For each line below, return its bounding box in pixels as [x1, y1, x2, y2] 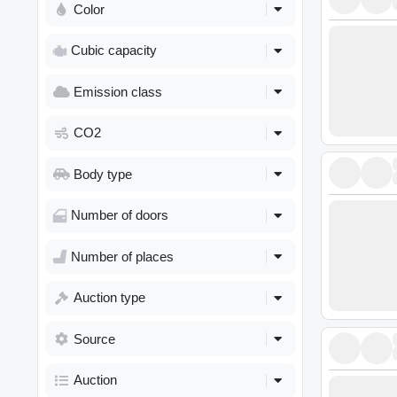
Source [73, 331, 115, 346]
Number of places [70, 248, 174, 264]
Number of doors [70, 207, 168, 223]
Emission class [73, 83, 162, 99]
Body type [73, 166, 132, 182]
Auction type [73, 290, 145, 306]
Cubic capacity [70, 43, 157, 58]
